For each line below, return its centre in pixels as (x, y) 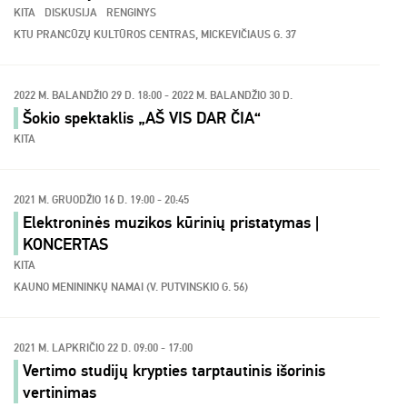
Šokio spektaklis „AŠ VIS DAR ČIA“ (142, 118)
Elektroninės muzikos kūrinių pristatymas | (171, 223)
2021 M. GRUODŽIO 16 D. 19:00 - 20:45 (101, 200)
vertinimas (60, 392)
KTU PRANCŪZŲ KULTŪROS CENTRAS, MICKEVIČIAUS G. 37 (155, 35)
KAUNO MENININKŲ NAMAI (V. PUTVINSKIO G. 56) (131, 288)
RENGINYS (131, 13)
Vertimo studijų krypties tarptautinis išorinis (174, 371)
